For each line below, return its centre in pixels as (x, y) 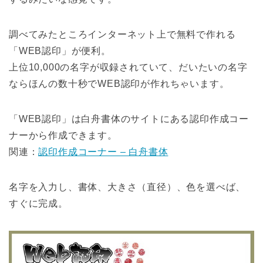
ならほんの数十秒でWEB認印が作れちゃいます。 (119, 83)
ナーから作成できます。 (63, 135)
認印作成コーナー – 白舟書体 (103, 151)
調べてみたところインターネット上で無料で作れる (122, 34)
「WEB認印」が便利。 (60, 50)
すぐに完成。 (38, 203)
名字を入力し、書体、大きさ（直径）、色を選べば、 (127, 187)
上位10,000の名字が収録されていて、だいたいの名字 (128, 67)
